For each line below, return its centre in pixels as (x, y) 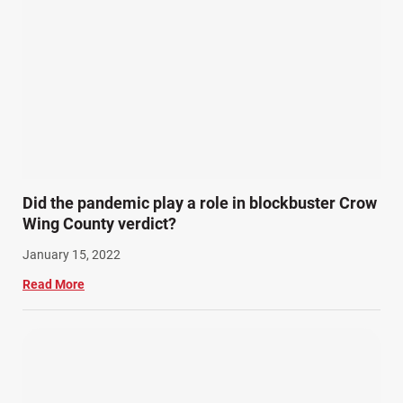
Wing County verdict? (99, 224)
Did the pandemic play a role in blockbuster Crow (200, 203)
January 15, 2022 (72, 255)
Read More (54, 285)
